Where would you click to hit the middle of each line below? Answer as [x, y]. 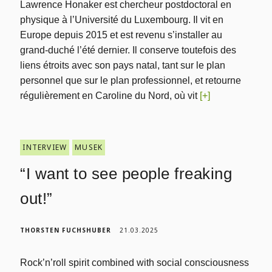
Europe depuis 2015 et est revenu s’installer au [121, 35]
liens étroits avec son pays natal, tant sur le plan [123, 65]
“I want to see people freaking [126, 174]
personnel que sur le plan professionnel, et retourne [131, 80]
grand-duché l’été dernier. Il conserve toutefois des [128, 50]
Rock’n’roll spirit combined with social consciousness [135, 263]
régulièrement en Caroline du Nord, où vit [110, 96]
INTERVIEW [45, 147]
